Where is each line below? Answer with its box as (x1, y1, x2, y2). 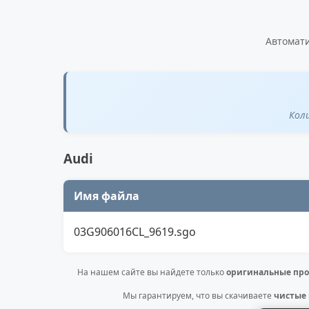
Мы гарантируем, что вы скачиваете (123, 289, 274, 301)
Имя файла (74, 188, 139, 203)
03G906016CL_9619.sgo (74, 223, 196, 239)
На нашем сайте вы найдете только (77, 266, 226, 278)
